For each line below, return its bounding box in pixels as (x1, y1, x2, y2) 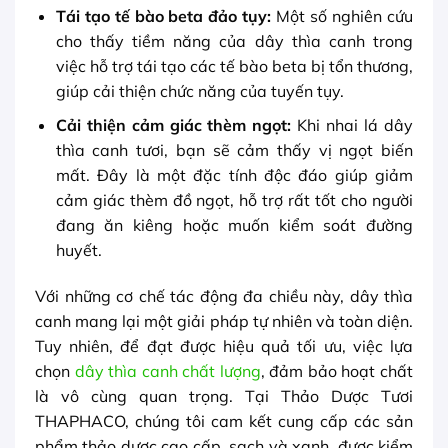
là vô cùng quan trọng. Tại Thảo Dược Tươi (35, 386, 413, 407)
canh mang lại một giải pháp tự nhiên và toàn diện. (35, 311, 413, 332)
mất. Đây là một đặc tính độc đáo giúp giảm (55, 165, 413, 186)
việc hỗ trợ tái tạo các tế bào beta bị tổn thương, (55, 55, 413, 76)
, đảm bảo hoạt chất (260, 361, 414, 382)
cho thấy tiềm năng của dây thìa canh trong (55, 30, 413, 51)
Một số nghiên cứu (271, 5, 414, 26)
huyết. (55, 240, 102, 261)
